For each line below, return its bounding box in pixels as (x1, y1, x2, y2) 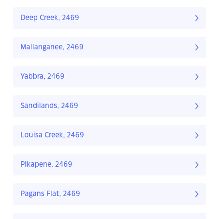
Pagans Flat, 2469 (21, 191, 80, 198)
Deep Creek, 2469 (21, 15, 79, 22)
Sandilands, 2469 (21, 103, 78, 110)
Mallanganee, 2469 (21, 44, 84, 51)
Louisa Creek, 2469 (21, 132, 84, 139)
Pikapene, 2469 (21, 161, 72, 169)
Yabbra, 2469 (21, 73, 65, 81)
